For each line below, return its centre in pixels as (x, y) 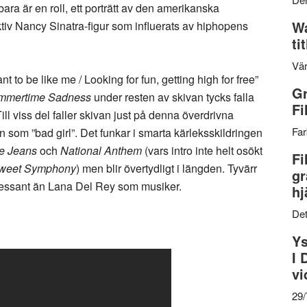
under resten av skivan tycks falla (173, 97)
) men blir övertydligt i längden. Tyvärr (167, 168)
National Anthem (101, 150)
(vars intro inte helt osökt (202, 150)
